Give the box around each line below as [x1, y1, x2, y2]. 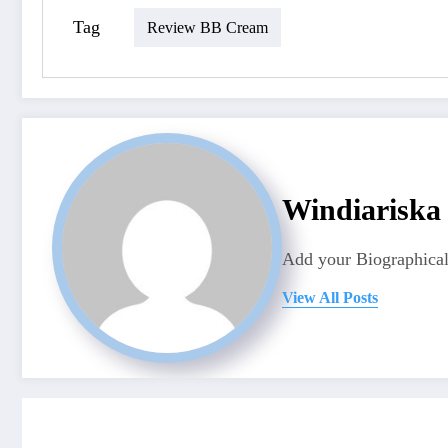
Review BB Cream [147, 18, 268, 36]
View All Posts [282, 288, 378, 306]
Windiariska [282, 192, 441, 226]
